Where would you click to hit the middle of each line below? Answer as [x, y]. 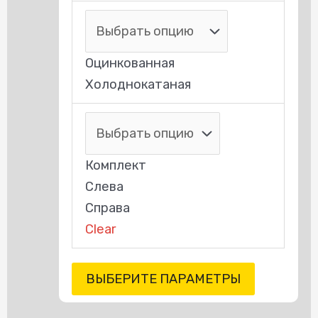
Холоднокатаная [138, 84]
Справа [108, 208]
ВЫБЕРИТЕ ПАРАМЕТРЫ [164, 279]
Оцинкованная [130, 63]
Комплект [116, 165]
